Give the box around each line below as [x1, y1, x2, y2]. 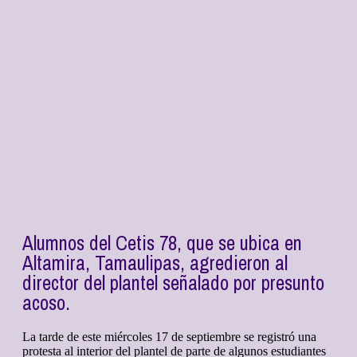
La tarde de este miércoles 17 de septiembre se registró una [22, 330, 316, 344]
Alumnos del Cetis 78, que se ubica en [22, 229, 302, 257]
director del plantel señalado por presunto [22, 269, 324, 297]
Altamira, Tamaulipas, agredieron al [22, 249, 288, 277]
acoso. [22, 289, 70, 317]
